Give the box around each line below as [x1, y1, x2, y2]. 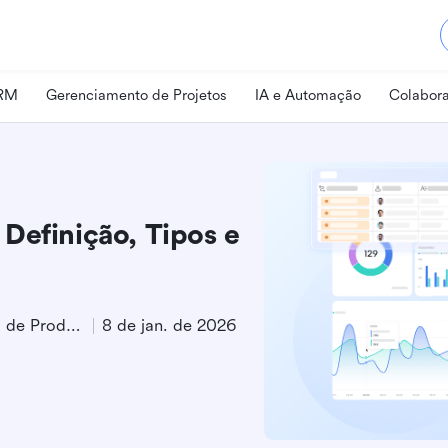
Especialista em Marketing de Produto [66, 316, 81, 335]
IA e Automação [255, 86, 361, 104]
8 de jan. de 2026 [102, 316, 236, 335]
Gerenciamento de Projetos [46, 86, 227, 104]
